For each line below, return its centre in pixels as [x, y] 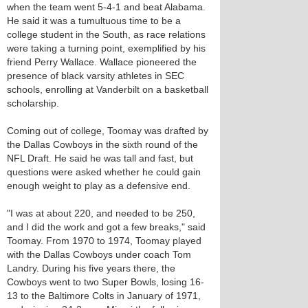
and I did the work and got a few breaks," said [106, 227]
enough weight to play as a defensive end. [99, 186]
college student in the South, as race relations [106, 34]
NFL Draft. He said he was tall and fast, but [100, 158]
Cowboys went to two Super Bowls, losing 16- [106, 282]
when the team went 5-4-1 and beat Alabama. [106, 7]
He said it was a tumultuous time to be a [94, 21]
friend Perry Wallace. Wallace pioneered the [102, 62]
